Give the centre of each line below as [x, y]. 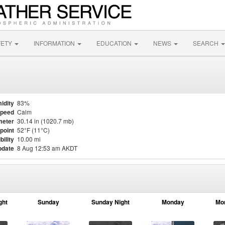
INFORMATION [55, 43]
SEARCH [206, 43]
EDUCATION [115, 43]
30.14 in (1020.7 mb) [45, 121]
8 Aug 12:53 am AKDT [47, 148]
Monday [173, 202]
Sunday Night [110, 202]
